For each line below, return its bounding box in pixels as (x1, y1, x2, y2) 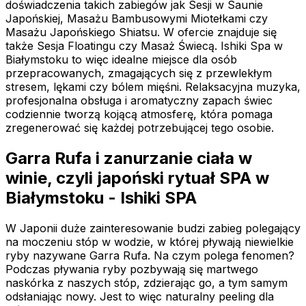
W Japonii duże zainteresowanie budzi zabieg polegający (5, 221, 301, 236)
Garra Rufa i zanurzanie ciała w (5, 148, 252, 169)
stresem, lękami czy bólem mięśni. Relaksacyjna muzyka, (5, 80, 301, 94)
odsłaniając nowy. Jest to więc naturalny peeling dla (5, 290, 274, 304)
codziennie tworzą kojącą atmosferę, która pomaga (5, 107, 273, 122)
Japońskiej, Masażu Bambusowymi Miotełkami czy (5, 12, 268, 26)
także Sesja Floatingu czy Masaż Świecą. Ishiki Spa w (5, 39, 283, 53)
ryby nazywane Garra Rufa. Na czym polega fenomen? (5, 249, 294, 263)
